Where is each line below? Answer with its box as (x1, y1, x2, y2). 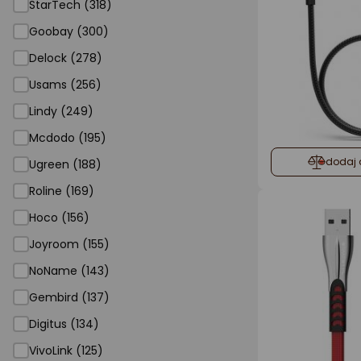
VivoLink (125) (29, 342, 103, 359)
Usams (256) (29, 77, 102, 93)
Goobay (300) (29, 23, 109, 39)
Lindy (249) (29, 103, 93, 119)
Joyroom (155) (29, 236, 110, 252)
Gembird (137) (29, 289, 110, 305)
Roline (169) (29, 183, 94, 199)
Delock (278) (29, 50, 102, 66)
